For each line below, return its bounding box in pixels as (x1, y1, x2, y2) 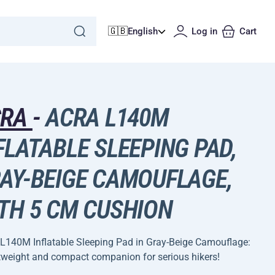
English (128, 26, 158, 37)
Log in (192, 26, 217, 37)
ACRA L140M (40, 103, 169, 133)
